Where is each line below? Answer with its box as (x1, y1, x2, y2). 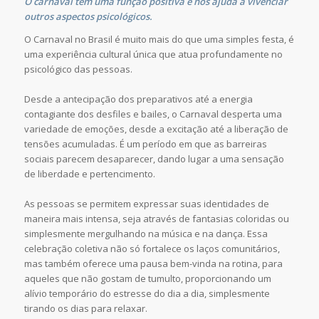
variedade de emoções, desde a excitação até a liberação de (23, 122, 288, 136)
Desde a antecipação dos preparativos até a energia (23, 93, 253, 106)
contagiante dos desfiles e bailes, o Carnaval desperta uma (23, 108, 282, 121)
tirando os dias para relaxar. (23, 302, 147, 315)
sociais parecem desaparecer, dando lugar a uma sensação (23, 152, 284, 166)
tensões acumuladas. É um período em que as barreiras (23, 137, 267, 151)
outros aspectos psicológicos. (23, 10, 152, 23)
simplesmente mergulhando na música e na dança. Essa (23, 227, 268, 241)
